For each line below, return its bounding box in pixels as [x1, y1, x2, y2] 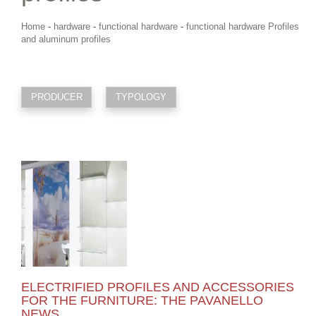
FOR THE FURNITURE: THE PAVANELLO [21, 293, 263, 308]
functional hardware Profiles [186, 21, 299, 32]
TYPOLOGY [116, 91, 166, 102]
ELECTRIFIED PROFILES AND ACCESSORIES [21, 279, 294, 294]
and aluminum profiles [21, 34, 111, 44]
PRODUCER [30, 91, 83, 102]
